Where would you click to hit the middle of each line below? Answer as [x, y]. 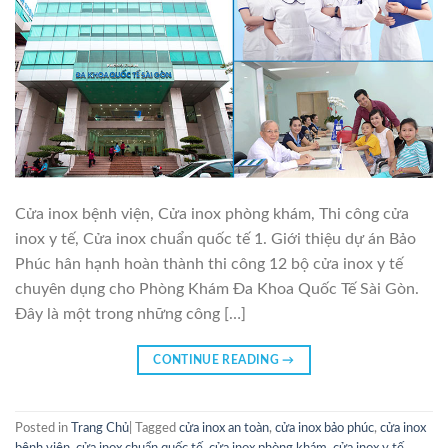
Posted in [43, 428]
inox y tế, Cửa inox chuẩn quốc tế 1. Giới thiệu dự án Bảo [215, 238]
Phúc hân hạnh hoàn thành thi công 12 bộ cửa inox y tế [209, 263]
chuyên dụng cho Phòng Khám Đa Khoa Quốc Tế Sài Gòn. [217, 288]
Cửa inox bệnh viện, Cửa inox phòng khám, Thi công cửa [212, 213]
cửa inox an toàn [224, 428]
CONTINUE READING [218, 359]
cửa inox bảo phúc [324, 428]
